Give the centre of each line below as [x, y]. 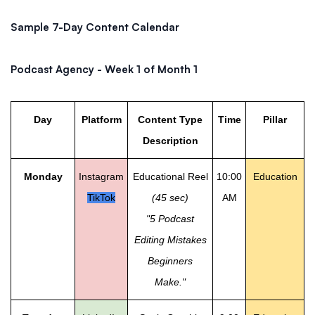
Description [170, 141]
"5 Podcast [170, 219]
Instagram [101, 177]
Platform [101, 120]
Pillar [275, 120]
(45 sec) [170, 198]
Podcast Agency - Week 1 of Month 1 [104, 70]
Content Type [170, 120]
